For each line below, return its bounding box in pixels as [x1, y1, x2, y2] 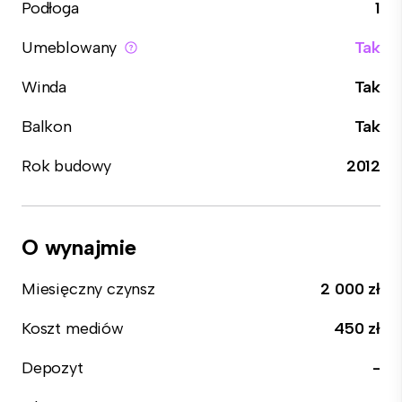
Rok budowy [22, 156, 112, 176]
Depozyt [22, 358, 83, 378]
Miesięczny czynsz [22, 279, 155, 299]
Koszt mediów [22, 319, 124, 338]
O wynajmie [22, 234, 136, 260]
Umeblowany [22, 38, 118, 57]
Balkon [22, 117, 72, 136]
